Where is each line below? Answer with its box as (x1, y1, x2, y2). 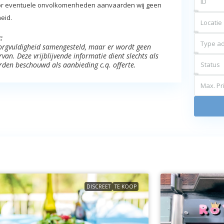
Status (200, 60, 220, 69)
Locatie (200, 18, 222, 27)
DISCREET (86, 183, 111, 190)
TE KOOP (114, 183, 137, 190)
